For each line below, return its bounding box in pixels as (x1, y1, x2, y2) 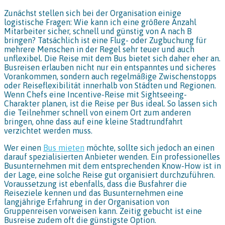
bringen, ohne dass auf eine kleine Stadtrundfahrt (4, 117, 183, 127)
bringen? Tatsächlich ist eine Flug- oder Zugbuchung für (4, 36, 206, 45)
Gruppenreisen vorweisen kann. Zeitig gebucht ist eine (4, 206, 202, 216)
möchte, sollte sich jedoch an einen (84, 143, 214, 153)
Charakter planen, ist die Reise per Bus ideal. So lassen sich (4, 99, 217, 108)
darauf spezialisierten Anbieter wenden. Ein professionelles (4, 152, 220, 162)
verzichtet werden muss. (4, 126, 92, 136)
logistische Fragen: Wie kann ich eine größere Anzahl (4, 18, 196, 27)
